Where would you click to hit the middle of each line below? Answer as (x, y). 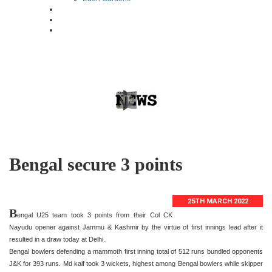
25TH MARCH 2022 (218, 201)
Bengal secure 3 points (96, 164)
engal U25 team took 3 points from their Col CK (95, 215)
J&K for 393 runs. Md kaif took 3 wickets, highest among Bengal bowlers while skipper (136, 263)
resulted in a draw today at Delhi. (57, 239)
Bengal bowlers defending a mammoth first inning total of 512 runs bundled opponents (136, 251)
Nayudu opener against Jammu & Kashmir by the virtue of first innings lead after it (136, 227)
